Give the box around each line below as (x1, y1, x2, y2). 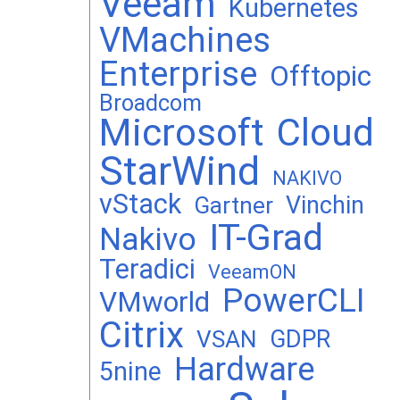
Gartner (194, 192, 273, 219)
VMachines (99, 21, 271, 60)
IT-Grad (209, 216, 323, 259)
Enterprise (99, 54, 257, 94)
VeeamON (208, 261, 296, 283)
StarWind (99, 148, 260, 195)
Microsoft (99, 111, 264, 154)
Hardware (174, 350, 315, 388)
